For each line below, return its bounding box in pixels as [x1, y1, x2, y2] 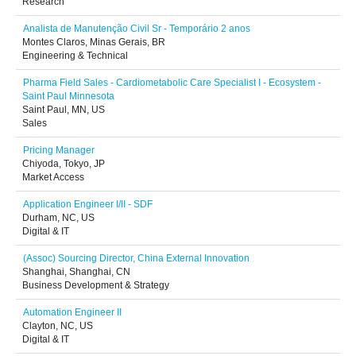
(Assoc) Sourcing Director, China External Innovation [23, 253, 250, 264]
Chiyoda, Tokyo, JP [22, 158, 105, 169]
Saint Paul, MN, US [22, 104, 105, 115]
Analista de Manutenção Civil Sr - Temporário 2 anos [23, 23, 250, 34]
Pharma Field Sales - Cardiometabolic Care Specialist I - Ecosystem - [23, 77, 321, 88]
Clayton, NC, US [22, 320, 93, 331]
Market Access [22, 172, 84, 183]
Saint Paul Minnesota [22, 91, 114, 102]
